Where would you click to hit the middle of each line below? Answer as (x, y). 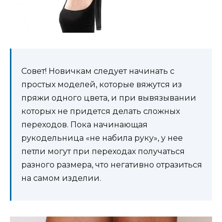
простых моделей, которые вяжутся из (102, 85)
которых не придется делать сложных (101, 111)
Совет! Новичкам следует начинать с (98, 71)
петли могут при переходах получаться (103, 152)
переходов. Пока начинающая (84, 125)
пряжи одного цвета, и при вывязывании (109, 98)
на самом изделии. (61, 178)
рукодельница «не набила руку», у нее (102, 138)
